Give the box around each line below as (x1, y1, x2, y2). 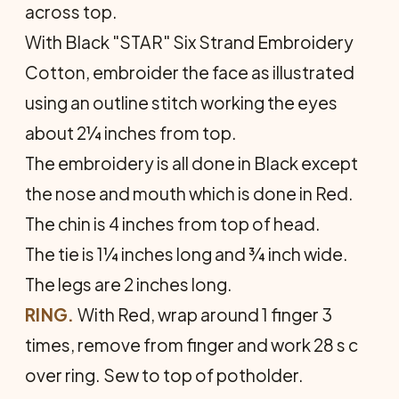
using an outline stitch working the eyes (25, 92, 338, 113)
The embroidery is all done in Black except (25, 152, 358, 174)
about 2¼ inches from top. (25, 122, 237, 143)
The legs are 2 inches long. (25, 273, 232, 295)
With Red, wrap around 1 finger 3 (74, 304, 332, 325)
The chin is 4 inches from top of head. (25, 213, 321, 234)
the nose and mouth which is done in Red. (25, 183, 354, 204)
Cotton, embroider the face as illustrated (25, 61, 354, 83)
